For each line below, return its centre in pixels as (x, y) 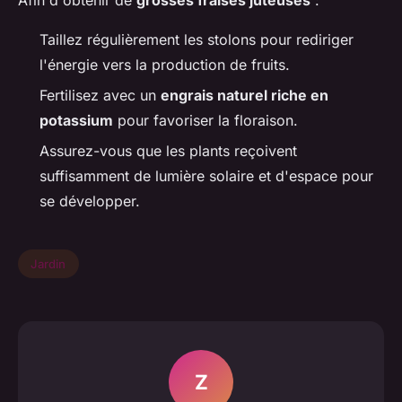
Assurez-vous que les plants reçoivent (168, 151)
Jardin (48, 264)
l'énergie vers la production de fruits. (165, 64)
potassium (76, 120)
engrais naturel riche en (245, 95)
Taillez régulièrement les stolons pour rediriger (197, 39)
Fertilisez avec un (100, 95)
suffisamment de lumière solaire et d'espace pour (206, 176)
